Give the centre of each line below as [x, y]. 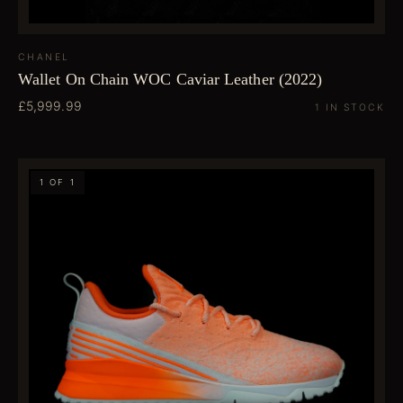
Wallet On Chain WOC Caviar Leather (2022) [170, 80]
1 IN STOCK [350, 108]
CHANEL [44, 58]
